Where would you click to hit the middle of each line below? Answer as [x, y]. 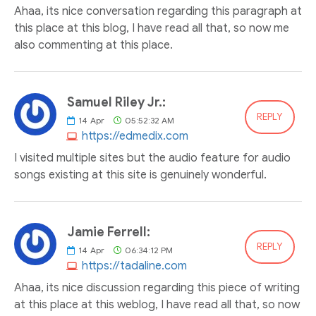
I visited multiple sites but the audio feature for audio [152, 158]
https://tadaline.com [134, 266]
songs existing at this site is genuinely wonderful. [140, 175]
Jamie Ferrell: [109, 232]
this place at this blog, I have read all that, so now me [152, 28]
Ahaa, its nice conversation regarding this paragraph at [158, 11]
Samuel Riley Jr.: [116, 102]
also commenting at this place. [93, 45]
